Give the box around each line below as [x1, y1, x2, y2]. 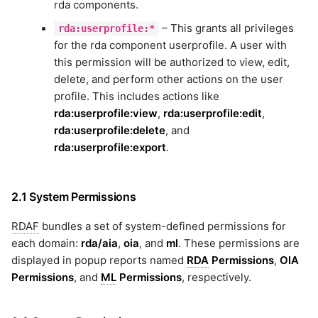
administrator [183, 209, 244, 221]
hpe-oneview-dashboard [183, 297, 298, 309]
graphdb [183, 144, 224, 156]
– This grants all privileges [159, 21, 294, 35]
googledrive [183, 109, 238, 121]
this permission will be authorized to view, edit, [54, 55, 290, 69]
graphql [183, 162, 219, 174]
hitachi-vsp [183, 244, 235, 256]
